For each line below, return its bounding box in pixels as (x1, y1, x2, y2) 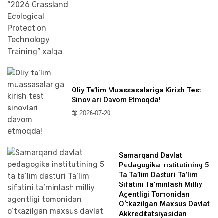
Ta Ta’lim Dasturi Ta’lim (119, 170, 198, 179)
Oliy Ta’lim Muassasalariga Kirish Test (72, 86, 201, 94)
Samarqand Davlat (119, 151, 182, 160)
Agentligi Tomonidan (119, 190, 190, 199)
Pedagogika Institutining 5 (119, 161, 209, 169)
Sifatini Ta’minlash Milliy (119, 180, 202, 189)
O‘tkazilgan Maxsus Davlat (119, 200, 210, 208)
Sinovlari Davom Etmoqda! (72, 95, 161, 104)
